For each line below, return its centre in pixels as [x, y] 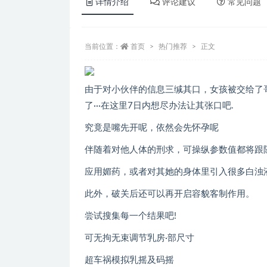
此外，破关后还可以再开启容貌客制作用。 [170, 194]
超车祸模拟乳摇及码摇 [129, 260]
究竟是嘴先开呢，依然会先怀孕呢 [152, 128]
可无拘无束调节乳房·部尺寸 [139, 238]
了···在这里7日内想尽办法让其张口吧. [159, 105]
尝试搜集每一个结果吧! [131, 216]
